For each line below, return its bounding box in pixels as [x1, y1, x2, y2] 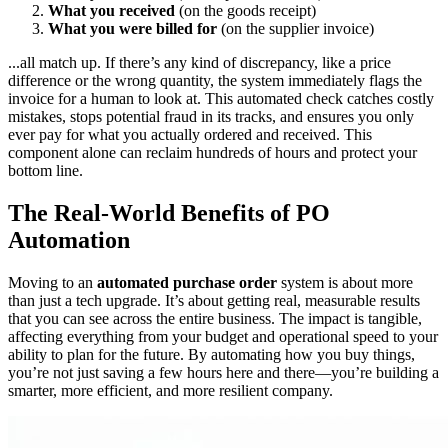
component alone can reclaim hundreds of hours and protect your [8, 144, 417, 161]
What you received [48, 2, 175, 19]
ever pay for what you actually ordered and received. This [8, 126, 372, 143]
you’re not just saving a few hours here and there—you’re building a [8, 363, 439, 381]
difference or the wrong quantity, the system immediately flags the [8, 72, 422, 89]
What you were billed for [48, 20, 217, 37]
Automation [8, 226, 130, 253]
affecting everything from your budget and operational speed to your [8, 327, 438, 345]
